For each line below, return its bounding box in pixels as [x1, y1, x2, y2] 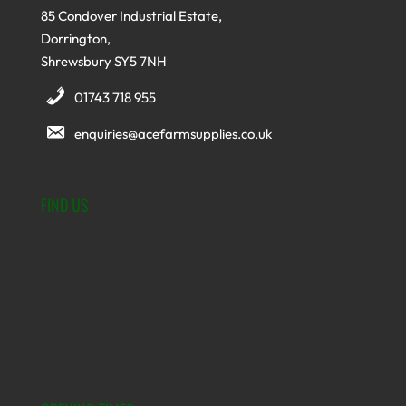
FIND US [40, 192, 89, 217]
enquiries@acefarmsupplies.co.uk [73, 125, 272, 143]
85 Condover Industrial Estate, [40, 7, 222, 25]
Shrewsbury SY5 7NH [40, 53, 167, 71]
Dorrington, [40, 30, 111, 48]
